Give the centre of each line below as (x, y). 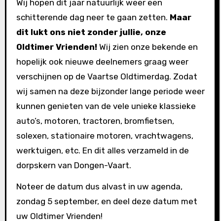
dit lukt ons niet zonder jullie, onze (91, 32)
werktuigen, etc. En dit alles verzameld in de (102, 151)
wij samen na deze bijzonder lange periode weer (110, 92)
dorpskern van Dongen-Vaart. (75, 166)
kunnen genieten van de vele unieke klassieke (106, 106)
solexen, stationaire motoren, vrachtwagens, (105, 136)
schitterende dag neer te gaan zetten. (93, 18)
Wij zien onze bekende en (148, 47)
